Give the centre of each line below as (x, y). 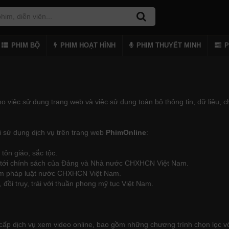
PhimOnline (126, 132)
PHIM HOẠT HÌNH (88, 45)
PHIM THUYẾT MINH (169, 45)
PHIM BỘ (26, 45)
